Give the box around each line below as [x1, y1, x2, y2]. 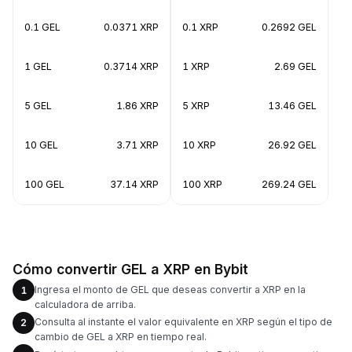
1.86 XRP [116, 100, 159, 112]
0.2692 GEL [262, 21, 317, 33]
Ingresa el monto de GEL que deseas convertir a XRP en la [35, 283, 306, 295]
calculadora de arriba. [35, 298, 136, 310]
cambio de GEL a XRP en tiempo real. [35, 331, 207, 343]
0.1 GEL [24, 21, 60, 33]
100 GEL [24, 178, 64, 190]
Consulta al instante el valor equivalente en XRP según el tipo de [35, 316, 332, 328]
